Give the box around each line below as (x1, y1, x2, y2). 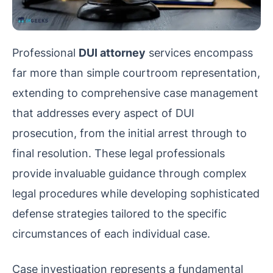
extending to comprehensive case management (12, 85, 258, 99)
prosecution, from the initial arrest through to (12, 126, 247, 140)
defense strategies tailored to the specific (12, 206, 227, 220)
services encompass (146, 45, 253, 59)
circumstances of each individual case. (12, 226, 210, 240)
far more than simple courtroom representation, (12, 65, 260, 79)
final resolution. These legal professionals (12, 146, 225, 160)
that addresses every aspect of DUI (12, 105, 194, 119)
